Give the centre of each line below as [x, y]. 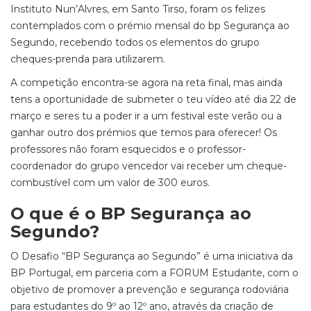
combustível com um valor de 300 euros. [110, 183]
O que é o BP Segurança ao [131, 213]
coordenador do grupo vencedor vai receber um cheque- [149, 166]
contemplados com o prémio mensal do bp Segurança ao [150, 26]
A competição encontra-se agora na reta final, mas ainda [146, 83]
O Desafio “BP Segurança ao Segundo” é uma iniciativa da [152, 256]
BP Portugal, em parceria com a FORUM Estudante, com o [154, 273]
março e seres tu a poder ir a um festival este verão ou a [146, 116]
